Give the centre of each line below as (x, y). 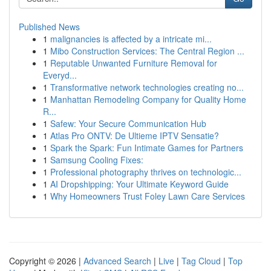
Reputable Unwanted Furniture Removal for (134, 63)
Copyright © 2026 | (46, 261)
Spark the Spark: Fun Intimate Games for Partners (147, 148)
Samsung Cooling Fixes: (97, 160)
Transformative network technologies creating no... (147, 87)
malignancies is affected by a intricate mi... (131, 39)
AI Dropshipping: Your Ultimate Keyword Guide (139, 184)
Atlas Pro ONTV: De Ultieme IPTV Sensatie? (135, 135)
